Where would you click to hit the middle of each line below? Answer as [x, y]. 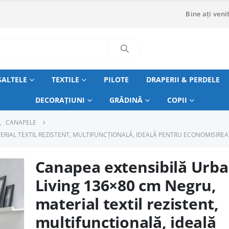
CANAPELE [21, 122]
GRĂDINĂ [126, 100]
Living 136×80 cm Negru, [125, 185]
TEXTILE [65, 79]
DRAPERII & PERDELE [183, 79]
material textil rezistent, [127, 204]
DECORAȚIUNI [60, 100]
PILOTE [116, 79]
